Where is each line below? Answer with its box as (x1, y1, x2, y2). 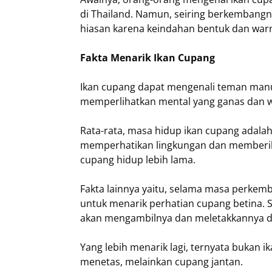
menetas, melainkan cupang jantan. (80, 255, 243, 269)
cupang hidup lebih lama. (80, 153, 195, 167)
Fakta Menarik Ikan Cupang (80, 51, 215, 65)
